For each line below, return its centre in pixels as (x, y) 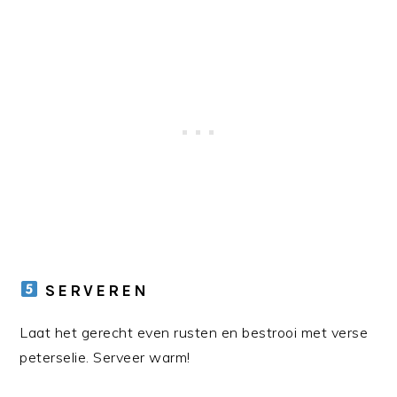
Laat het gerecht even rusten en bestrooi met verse (194, 332)
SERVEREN (93, 290)
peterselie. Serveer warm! (105, 357)
